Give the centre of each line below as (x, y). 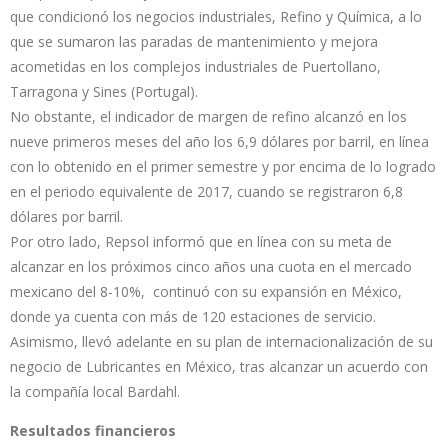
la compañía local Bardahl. (95, 391)
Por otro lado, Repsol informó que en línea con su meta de (201, 241)
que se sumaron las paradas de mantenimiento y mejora (194, 41)
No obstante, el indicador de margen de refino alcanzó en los (208, 116)
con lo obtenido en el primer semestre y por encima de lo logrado (223, 166)
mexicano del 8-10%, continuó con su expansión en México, (206, 291)
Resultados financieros (93, 430)
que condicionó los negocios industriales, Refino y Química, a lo (216, 16)
